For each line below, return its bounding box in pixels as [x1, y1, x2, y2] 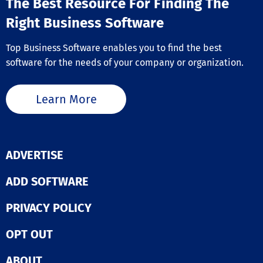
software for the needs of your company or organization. [6, 57, 244, 69]
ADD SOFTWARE [6, 174, 89, 189]
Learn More [35, 92, 97, 106]
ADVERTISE [6, 148, 63, 163]
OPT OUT [6, 227, 53, 242]
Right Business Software [6, 15, 164, 32]
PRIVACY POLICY [6, 201, 92, 215]
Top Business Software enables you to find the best [6, 42, 222, 54]
